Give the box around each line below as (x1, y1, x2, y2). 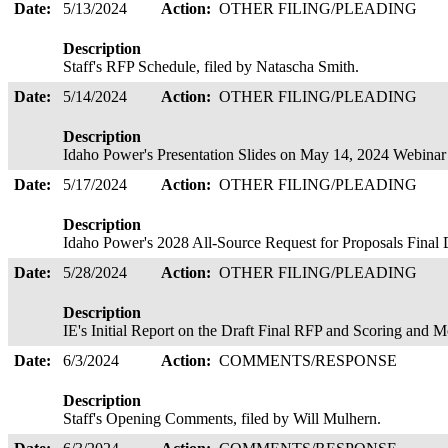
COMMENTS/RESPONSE (219, 352, 401, 369)
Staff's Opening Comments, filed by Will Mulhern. (63, 410, 389, 427)
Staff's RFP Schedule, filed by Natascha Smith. (63, 58, 367, 75)
